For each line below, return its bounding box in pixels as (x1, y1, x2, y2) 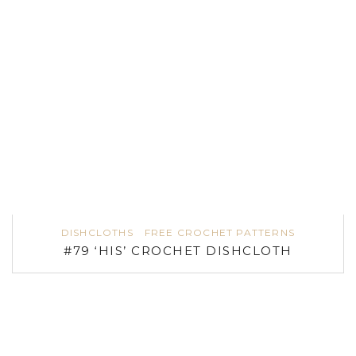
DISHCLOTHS (60, 226, 133, 238)
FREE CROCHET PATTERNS (144, 226, 296, 238)
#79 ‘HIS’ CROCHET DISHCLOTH (64, 242, 292, 258)
